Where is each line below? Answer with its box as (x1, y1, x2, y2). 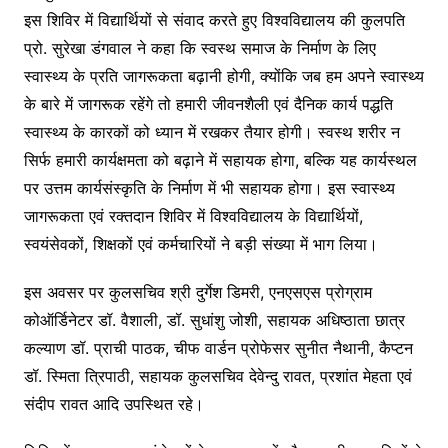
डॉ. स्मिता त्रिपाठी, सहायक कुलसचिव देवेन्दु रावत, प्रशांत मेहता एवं (23, 366, 412, 387)
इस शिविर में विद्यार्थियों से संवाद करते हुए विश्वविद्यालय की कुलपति (23, 10, 405, 31)
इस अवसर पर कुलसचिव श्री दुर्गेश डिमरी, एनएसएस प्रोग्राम (23, 282, 372, 303)
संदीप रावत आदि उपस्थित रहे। (23, 394, 204, 415)
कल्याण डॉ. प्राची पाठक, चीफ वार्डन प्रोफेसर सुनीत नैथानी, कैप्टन (23, 338, 413, 359)
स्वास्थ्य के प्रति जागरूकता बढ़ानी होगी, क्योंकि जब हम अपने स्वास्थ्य (23, 66, 424, 87)
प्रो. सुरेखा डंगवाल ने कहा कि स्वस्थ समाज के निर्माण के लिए (23, 38, 376, 59)
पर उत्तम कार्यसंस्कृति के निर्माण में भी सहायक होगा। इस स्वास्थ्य (23, 178, 395, 199)
